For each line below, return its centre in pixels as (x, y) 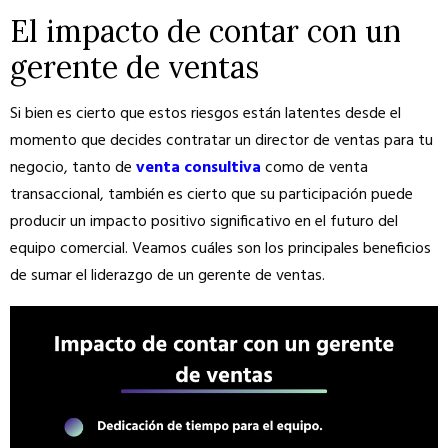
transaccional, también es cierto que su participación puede (211, 194)
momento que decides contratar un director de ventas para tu (221, 140)
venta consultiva (196, 167)
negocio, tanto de (71, 167)
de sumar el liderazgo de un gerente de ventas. (169, 275)
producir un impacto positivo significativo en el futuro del (204, 221)
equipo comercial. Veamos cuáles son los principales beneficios (220, 248)
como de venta (314, 167)
